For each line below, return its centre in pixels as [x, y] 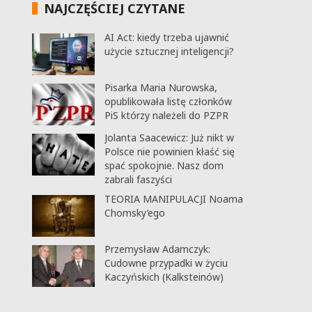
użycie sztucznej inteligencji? [169, 51]
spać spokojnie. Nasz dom [164, 165]
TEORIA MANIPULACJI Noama [173, 199]
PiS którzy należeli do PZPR [166, 115]
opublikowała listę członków [168, 101]
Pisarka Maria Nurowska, [161, 87]
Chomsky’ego [134, 213]
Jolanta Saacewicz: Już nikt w [169, 138]
